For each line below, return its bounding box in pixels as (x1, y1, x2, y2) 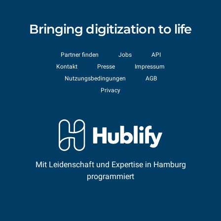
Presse (97, 63, 115, 71)
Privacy (101, 87, 120, 94)
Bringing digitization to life (29, 21, 192, 37)
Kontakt (56, 63, 77, 71)
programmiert (87, 172, 134, 182)
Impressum (135, 63, 165, 71)
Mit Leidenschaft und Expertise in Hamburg (35, 160, 186, 170)
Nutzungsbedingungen (64, 75, 126, 82)
